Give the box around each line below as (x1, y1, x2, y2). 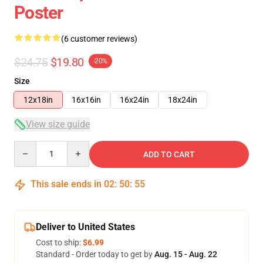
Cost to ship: (36, 238, 83, 247)
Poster (14, 2, 63, 23)
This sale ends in (28, 178, 104, 190)
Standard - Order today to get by (36, 249, 154, 259)
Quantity (14, 141, 46, 151)
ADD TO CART (143, 150, 195, 159)
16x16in (72, 95, 101, 104)
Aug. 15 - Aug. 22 (154, 249, 217, 259)
